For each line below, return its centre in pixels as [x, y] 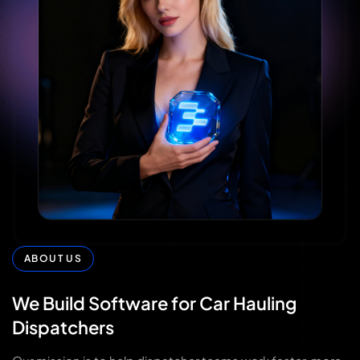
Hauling [265, 303]
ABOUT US [53, 258]
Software [128, 303]
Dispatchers [63, 327]
